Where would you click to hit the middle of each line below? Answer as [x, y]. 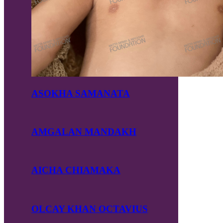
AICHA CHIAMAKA [76, 170]
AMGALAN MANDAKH [84, 132]
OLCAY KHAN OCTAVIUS [90, 209]
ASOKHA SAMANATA [81, 93]
